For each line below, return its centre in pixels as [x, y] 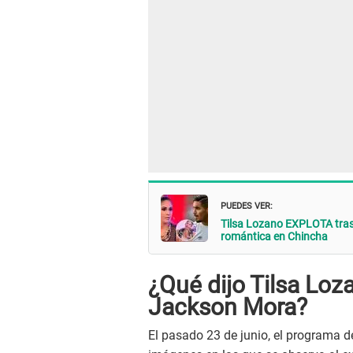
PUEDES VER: [247, 204]
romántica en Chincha [274, 236]
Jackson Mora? [228, 307]
